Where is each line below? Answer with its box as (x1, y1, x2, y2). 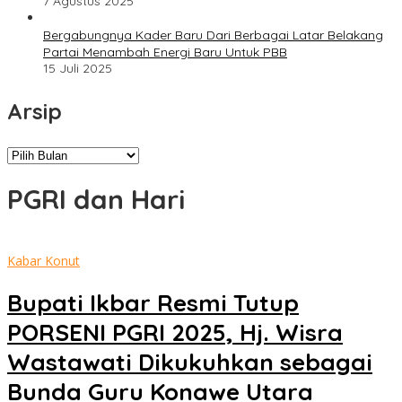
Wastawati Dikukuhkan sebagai (7, 347, 372, 378)
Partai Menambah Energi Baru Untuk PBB (43, 44, 287, 61)
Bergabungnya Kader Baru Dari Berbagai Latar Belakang (43, 27, 383, 44)
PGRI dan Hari (7, 182, 185, 217)
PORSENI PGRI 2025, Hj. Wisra (7, 318, 343, 348)
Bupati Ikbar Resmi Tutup (7, 288, 299, 319)
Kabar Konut (7, 251, 80, 269)
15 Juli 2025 (43, 60, 112, 77)
